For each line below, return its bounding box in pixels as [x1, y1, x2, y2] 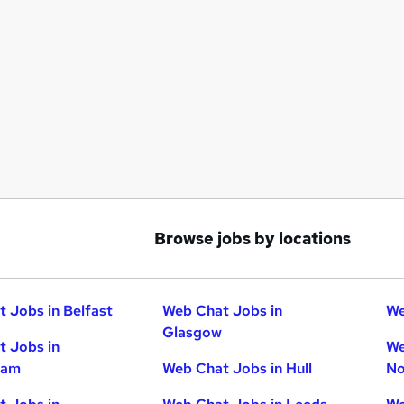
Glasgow [162, 323, 223, 342]
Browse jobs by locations [154, 228, 351, 249]
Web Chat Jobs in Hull [162, 359, 313, 378]
